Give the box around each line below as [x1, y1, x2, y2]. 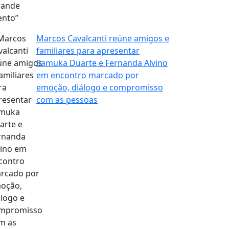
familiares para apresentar [36, 44, 140, 56]
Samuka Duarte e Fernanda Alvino [36, 57, 168, 68]
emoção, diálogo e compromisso [36, 81, 163, 93]
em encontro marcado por [36, 69, 139, 81]
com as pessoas [36, 94, 98, 105]
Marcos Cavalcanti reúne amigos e [36, 32, 169, 44]
